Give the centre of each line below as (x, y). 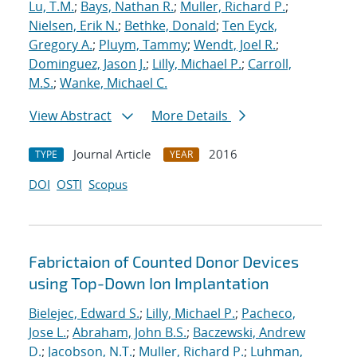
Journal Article (112, 154)
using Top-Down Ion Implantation (149, 283)
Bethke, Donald (170, 26)
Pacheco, (269, 314)
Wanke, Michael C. (114, 83)
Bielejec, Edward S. (84, 314)
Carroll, (270, 64)
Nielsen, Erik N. (73, 26)
